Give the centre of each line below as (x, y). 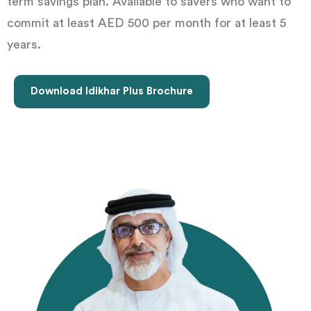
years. (24, 45)
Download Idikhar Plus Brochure (112, 92)
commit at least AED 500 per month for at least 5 (146, 23)
